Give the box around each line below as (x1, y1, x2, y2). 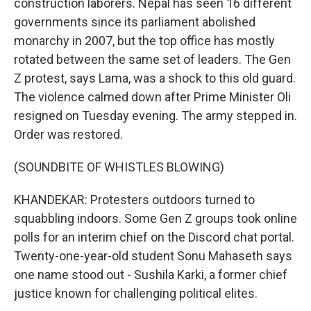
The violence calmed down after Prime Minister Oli (14, 90, 291, 104)
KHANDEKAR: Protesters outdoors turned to (14, 192, 255, 207)
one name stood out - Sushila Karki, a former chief (14, 267, 287, 282)
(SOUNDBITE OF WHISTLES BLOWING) (14, 160, 224, 174)
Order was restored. (14, 127, 123, 142)
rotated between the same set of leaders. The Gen (14, 52, 291, 67)
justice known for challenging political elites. (14, 286, 258, 301)
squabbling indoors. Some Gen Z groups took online (14, 211, 297, 226)
